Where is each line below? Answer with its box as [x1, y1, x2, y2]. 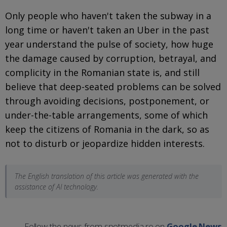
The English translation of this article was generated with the [15, 171, 199, 181]
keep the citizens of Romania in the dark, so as [5, 123, 209, 135]
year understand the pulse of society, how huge [5, 37, 213, 50]
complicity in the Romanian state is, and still [5, 66, 200, 79]
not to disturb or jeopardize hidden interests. [5, 137, 207, 149]
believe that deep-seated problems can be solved [5, 80, 221, 93]
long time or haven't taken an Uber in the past [5, 23, 209, 36]
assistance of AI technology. [15, 181, 98, 192]
